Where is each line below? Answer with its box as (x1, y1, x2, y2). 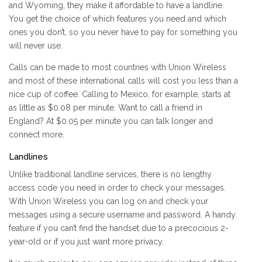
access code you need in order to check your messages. (9, 183, 226, 193)
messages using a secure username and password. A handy (9, 210, 236, 220)
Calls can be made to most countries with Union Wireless (9, 63, 226, 73)
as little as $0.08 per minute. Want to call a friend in (9, 103, 202, 113)
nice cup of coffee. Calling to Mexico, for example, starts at (9, 89, 230, 99)
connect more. (9, 130, 64, 140)
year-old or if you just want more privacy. (9, 237, 164, 247)
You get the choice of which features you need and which (9, 14, 226, 24)
